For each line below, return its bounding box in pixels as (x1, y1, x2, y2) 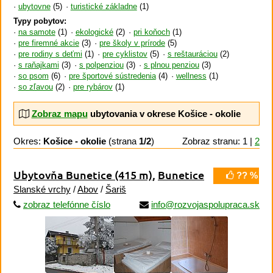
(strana (106, 136, 139, 147)
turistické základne (70, 2, 137, 11)
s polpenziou (79, 61, 124, 70)
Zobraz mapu (31, 108, 88, 119)
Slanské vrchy (13, 184, 71, 195)
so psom (18, 72, 49, 81)
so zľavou (18, 83, 53, 92)
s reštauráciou (167, 50, 218, 59)
